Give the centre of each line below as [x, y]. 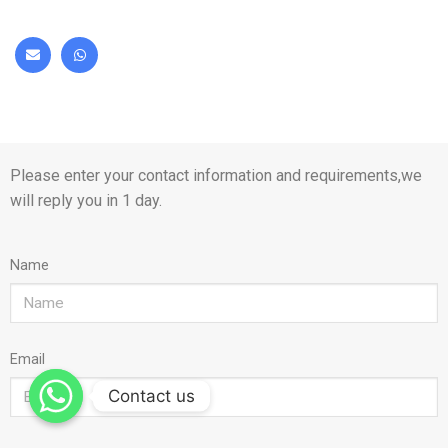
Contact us [151, 395]
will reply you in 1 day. [86, 201]
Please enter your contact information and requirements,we [216, 176]
